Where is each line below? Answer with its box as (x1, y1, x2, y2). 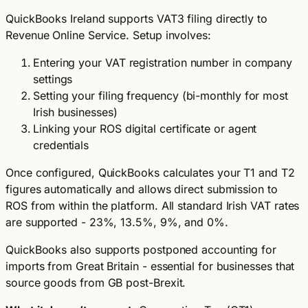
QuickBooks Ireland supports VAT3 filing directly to (5, 12, 267, 26)
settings (33, 72, 73, 87)
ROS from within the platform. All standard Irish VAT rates (5, 199, 300, 213)
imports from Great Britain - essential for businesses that (5, 259, 295, 274)
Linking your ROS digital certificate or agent (33, 122, 257, 136)
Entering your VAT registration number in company (33, 56, 293, 70)
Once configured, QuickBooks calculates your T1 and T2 (5, 166, 295, 180)
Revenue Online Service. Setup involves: (5, 28, 211, 43)
